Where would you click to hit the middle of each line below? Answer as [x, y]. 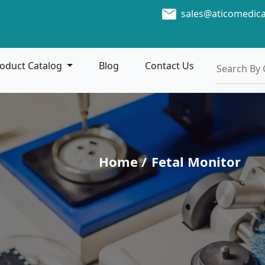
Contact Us [169, 66]
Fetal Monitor [196, 161]
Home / [123, 161]
